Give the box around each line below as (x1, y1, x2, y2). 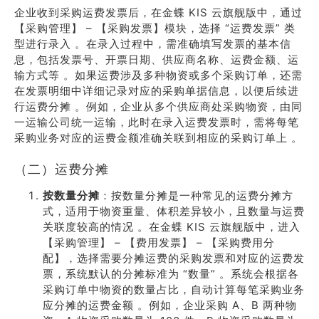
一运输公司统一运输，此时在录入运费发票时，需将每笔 (14, 115, 299, 129)
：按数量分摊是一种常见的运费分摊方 (100, 189, 293, 202)
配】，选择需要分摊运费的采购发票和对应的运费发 (43, 251, 305, 265)
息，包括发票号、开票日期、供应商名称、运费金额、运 (14, 53, 299, 66)
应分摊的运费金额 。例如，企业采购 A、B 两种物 (43, 298, 297, 312)
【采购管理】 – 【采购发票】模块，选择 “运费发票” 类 (14, 21, 296, 35)
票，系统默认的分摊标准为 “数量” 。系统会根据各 (43, 267, 299, 281)
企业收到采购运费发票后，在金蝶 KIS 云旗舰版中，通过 (14, 6, 303, 19)
